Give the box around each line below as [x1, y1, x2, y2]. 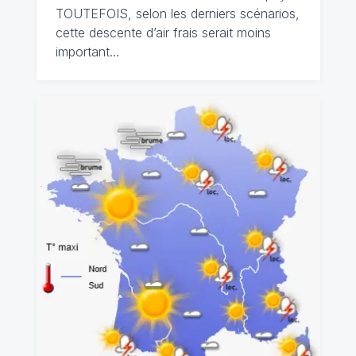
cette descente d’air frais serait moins [55, 25, 271, 41]
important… [55, 44, 120, 60]
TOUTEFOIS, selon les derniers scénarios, [55, 6, 300, 21]
